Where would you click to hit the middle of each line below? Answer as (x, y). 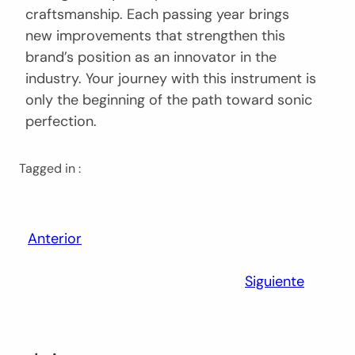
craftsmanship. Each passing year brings (157, 14)
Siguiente (275, 281)
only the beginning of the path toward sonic (169, 99)
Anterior (55, 238)
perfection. (61, 121)
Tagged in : (50, 168)
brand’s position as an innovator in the (151, 57)
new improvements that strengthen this (155, 35)
